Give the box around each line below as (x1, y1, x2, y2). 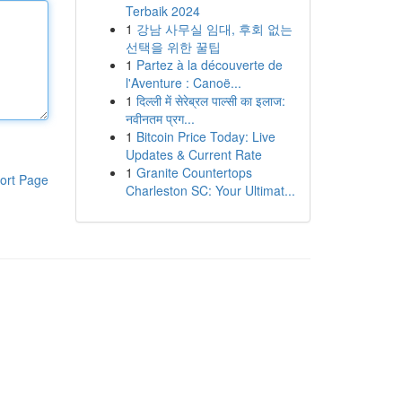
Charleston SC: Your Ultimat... (125, 181, 295, 199)
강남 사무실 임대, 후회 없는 (135, 20, 293, 38)
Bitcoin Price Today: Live (135, 127, 275, 145)
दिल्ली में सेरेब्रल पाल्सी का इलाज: (135, 92, 285, 109)
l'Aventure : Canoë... (125, 74, 241, 92)
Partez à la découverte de (135, 56, 283, 74)
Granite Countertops (135, 163, 252, 181)
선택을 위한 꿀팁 (125, 38, 221, 56)
